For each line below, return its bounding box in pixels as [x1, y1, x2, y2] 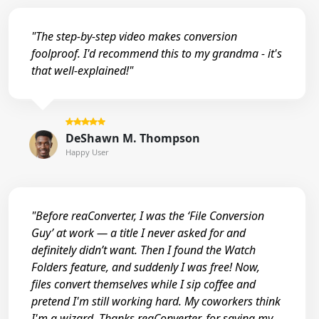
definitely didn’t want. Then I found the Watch [31, 242, 256, 258]
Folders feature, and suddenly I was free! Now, [31, 259, 260, 276]
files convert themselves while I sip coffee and [31, 276, 256, 293]
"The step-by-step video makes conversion [31, 28, 237, 44]
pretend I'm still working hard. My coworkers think [31, 293, 281, 310]
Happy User [65, 146, 109, 157]
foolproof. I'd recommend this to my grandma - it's [31, 45, 282, 61]
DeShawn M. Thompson [65, 130, 200, 146]
